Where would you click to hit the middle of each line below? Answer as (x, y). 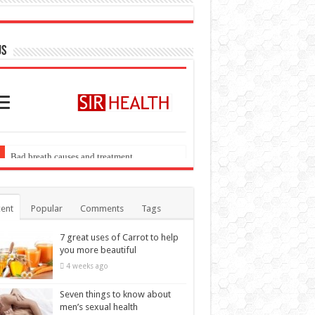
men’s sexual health (98, 271)
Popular (46, 172)
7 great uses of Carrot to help (119, 201)
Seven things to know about (115, 258)
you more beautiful (98, 214)
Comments (102, 172)
